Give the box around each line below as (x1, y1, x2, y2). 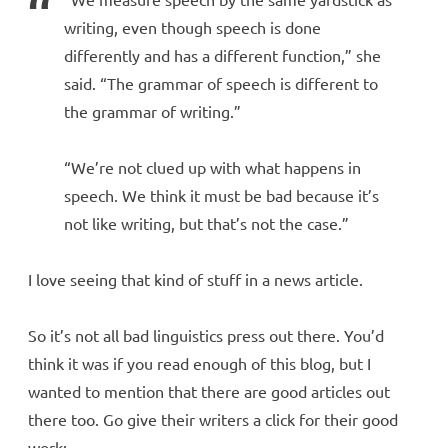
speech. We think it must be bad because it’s (64, 184, 379, 205)
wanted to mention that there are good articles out (28, 380, 390, 401)
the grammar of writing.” (64, 100, 241, 121)
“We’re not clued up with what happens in (64, 156, 361, 177)
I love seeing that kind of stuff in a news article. (28, 268, 363, 289)
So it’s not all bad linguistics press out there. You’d (28, 324, 384, 345)
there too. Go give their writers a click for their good (28, 408, 398, 429)
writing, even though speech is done (64, 16, 321, 37)
